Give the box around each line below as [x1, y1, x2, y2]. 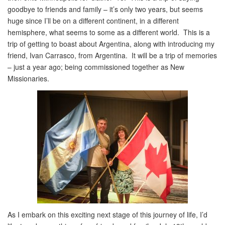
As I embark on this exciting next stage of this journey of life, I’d [8, 209, 207, 219]
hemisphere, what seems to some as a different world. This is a [8, 27, 210, 37]
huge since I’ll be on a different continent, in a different [8, 16, 179, 26]
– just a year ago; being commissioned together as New [8, 62, 184, 72]
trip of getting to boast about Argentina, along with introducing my [8, 39, 214, 49]
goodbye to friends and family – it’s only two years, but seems [8, 4, 203, 14]
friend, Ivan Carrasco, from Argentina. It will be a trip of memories [8, 50, 217, 60]
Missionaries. [8, 73, 49, 83]
